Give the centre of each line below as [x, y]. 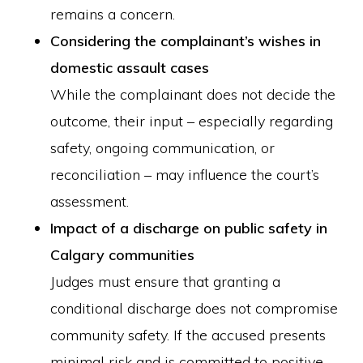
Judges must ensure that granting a [166, 282]
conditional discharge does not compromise [194, 308]
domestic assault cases [130, 68]
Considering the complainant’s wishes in [186, 41]
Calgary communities [123, 255]
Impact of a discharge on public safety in [189, 228]
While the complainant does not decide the [193, 94]
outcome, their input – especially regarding [192, 121]
